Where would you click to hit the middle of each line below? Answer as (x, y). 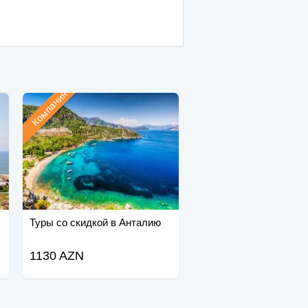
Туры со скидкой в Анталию (95, 223)
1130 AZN (56, 256)
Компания (50, 108)
